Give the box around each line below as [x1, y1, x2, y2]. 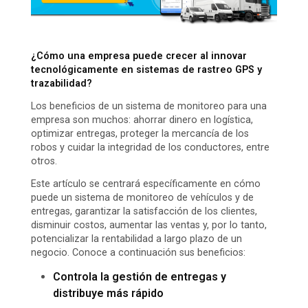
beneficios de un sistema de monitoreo [49, 100, 225, 113]
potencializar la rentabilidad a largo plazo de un [31, 233, 242, 245]
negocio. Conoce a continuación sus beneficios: [31, 247, 245, 259]
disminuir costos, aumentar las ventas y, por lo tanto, [31, 219, 267, 232]
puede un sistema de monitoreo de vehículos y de [31, 192, 254, 204]
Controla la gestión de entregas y [53, 270, 226, 284]
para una [225, 100, 267, 113]
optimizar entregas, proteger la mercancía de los [31, 128, 249, 140]
